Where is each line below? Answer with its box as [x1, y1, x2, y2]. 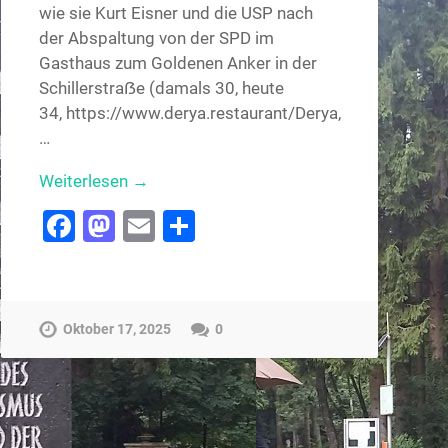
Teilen [194, 207, 280, 246]
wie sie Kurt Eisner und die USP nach [38, 2, 313, 23]
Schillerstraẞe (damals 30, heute [38, 77, 284, 98]
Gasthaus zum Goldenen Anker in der [38, 52, 317, 73]
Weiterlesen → [38, 171, 149, 192]
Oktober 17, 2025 [62, 321, 171, 339]
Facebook [74, 207, 213, 246]
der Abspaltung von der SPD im [38, 27, 274, 48]
